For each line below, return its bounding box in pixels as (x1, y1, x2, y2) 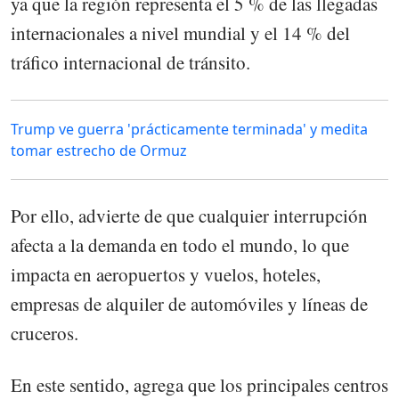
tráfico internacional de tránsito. (11, 49, 250, 75)
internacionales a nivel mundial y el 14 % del (11, 20, 350, 45)
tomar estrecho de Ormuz (11, 140, 187, 160)
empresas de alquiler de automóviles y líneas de (11, 290, 368, 316)
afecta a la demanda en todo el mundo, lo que (11, 232, 349, 257)
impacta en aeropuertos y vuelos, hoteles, (11, 261, 321, 287)
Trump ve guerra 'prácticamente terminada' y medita (11, 118, 368, 139)
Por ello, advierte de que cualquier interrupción (11, 202, 368, 228)
